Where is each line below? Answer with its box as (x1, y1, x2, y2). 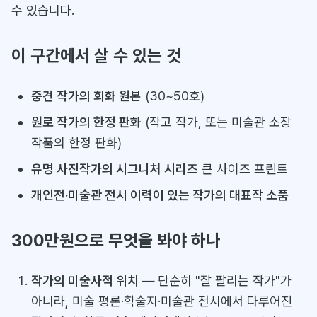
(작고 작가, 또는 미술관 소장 (141, 115, 292, 130)
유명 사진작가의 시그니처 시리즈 (30, 161, 198, 177)
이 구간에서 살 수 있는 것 (11, 45, 181, 67)
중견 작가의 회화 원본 (30, 88, 142, 104)
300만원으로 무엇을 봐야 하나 (11, 230, 221, 251)
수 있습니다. (11, 3, 74, 18)
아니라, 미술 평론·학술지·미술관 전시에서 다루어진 (30, 294, 292, 309)
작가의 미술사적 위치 (30, 273, 139, 289)
